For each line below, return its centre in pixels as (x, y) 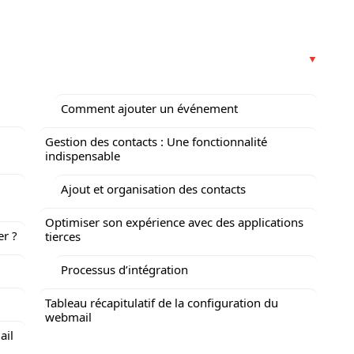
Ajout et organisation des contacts (153, 189)
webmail (68, 317)
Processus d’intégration (124, 269)
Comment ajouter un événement (149, 108)
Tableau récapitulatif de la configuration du (162, 303)
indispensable (83, 156)
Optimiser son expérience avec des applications (174, 222)
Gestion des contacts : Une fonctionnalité (156, 141)
